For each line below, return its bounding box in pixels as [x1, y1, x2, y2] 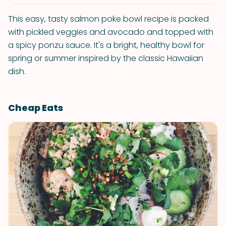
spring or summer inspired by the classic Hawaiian [8, 52, 203, 64]
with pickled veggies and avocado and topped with [8, 26, 213, 38]
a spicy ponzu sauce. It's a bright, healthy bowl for [8, 39, 204, 51]
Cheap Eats [8, 101, 63, 114]
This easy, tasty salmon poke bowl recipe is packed [8, 13, 209, 25]
